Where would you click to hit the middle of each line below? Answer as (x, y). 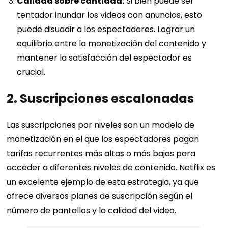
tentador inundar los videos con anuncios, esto (110, 15)
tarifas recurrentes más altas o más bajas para (101, 153)
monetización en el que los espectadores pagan (103, 139)
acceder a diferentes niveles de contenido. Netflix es (111, 167)
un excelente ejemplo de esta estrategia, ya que (103, 182)
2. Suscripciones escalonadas (101, 98)
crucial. (31, 72)
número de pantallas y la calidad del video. (92, 210)
